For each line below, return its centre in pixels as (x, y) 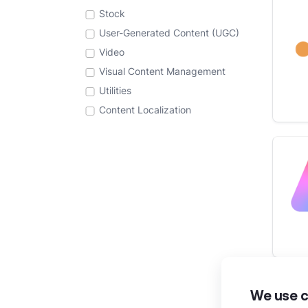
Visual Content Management (162, 71)
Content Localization (145, 110)
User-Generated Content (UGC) (169, 33)
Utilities (115, 90)
